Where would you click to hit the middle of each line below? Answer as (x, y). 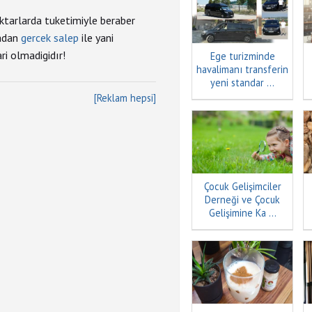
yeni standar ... (242, 83)
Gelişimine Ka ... (242, 213)
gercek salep (50, 38)
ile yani (96, 38)
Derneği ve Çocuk (242, 200)
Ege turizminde (242, 56)
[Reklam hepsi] (125, 98)
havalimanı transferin (242, 69)
